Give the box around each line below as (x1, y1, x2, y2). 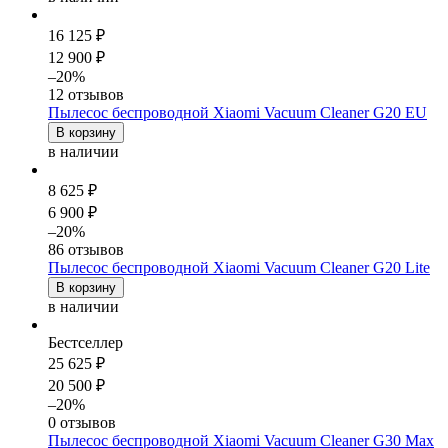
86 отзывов (48, 240, 124, 258)
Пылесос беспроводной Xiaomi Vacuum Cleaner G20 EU (48, 103, 427, 121)
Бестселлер (48, 333, 123, 351)
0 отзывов (48, 413, 116, 431)
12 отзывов (48, 85, 124, 103)
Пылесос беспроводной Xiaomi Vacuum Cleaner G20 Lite (48, 258, 430, 276)
